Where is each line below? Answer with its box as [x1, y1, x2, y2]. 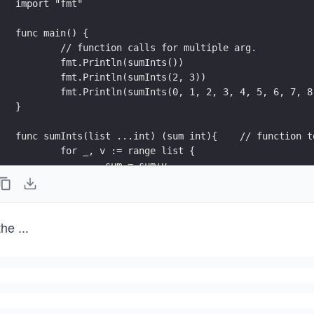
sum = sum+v [105, 159, 167, 171]
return [15, 189, 71, 200]
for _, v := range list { [60, 144, 195, 156]
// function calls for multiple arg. [60, 41, 257, 53]
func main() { [15, 27, 88, 39]
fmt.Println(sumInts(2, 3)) [206, 71, 240, 83]
